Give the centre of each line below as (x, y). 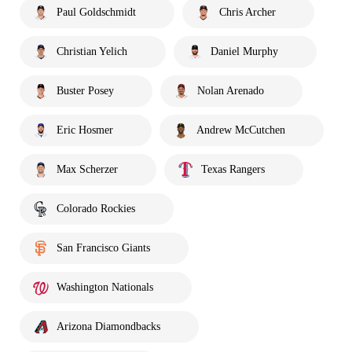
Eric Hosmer (85, 130)
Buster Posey (85, 91)
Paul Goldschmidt (96, 12)
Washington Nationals (105, 287)
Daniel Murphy (244, 51)
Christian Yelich (92, 51)
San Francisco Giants (103, 248)
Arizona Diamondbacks (108, 326)
